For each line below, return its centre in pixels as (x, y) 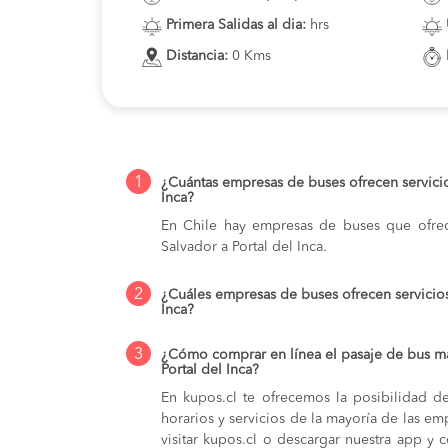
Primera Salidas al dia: (236, 25)
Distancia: (197, 56)
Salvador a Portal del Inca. (244, 246)
